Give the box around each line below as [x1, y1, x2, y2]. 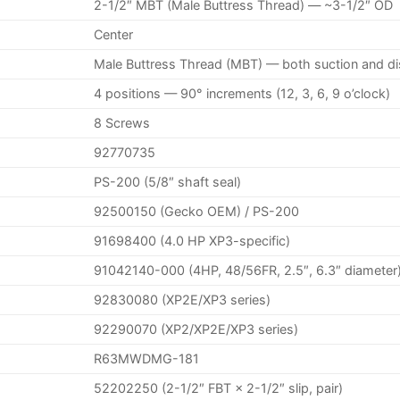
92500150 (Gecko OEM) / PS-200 [94, 203, 300, 219]
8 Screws [94, 114, 151, 130]
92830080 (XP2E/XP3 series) [94, 291, 271, 307]
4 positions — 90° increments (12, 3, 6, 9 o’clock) [94, 85, 391, 101]
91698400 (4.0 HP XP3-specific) [94, 232, 291, 248]
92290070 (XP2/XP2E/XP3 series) [94, 321, 299, 337]
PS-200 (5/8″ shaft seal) [94, 173, 242, 189]
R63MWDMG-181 [94, 350, 200, 366]
